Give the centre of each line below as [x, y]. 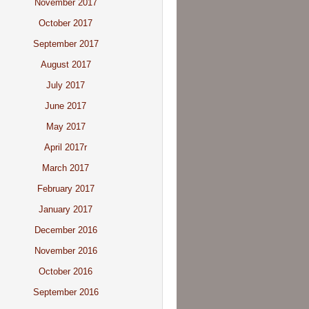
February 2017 [66, 189]
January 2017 [66, 209]
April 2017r [66, 147]
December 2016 [66, 230]
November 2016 [66, 251]
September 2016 [66, 292]
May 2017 [66, 127]
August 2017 [66, 64]
